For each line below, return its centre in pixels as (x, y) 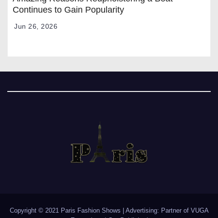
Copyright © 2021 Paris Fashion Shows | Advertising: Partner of (100, 211)
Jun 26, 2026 (36, 26)
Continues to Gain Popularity (68, 9)
